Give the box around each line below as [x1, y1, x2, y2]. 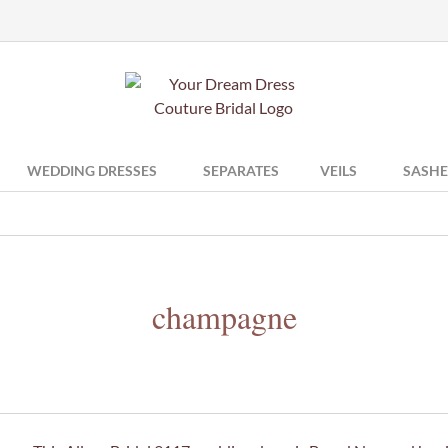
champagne [151, 295, 297, 338]
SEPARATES [203, 162, 279, 179]
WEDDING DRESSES [27, 162, 157, 179]
